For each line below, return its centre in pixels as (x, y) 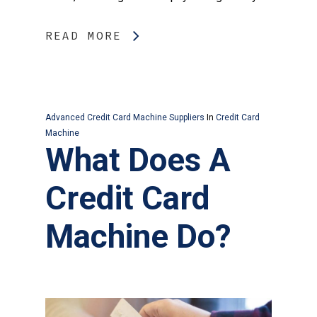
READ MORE (83, 35)
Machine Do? (138, 236)
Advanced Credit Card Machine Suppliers (125, 117)
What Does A (138, 160)
